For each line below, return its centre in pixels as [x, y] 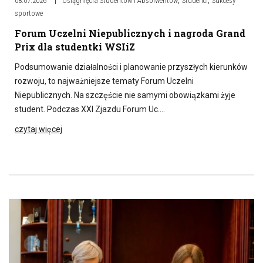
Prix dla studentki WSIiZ [75, 46]
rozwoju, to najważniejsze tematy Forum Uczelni [104, 81]
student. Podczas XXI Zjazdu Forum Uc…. [90, 109]
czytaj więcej [38, 129]
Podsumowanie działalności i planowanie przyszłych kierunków [131, 67]
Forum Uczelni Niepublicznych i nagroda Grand [130, 33]
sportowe [29, 13]
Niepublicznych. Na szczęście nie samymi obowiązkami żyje [125, 95]
